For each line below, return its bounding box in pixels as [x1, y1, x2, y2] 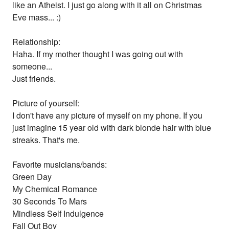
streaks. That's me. [12, 134, 80, 146]
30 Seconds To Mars [12, 195, 87, 208]
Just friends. [12, 73, 56, 85]
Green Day [12, 171, 52, 183]
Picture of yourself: [12, 97, 80, 109]
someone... [12, 60, 53, 73]
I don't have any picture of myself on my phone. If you [12, 109, 203, 122]
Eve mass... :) [12, 11, 61, 24]
